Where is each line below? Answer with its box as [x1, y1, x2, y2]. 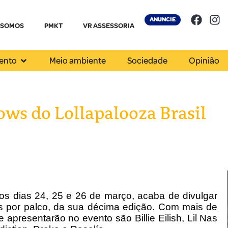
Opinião [189, 55, 220, 66]
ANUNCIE [149, 16, 176, 23]
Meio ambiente [49, 55, 106, 66]
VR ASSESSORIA [82, 21, 134, 30]
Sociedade [127, 55, 168, 66]
